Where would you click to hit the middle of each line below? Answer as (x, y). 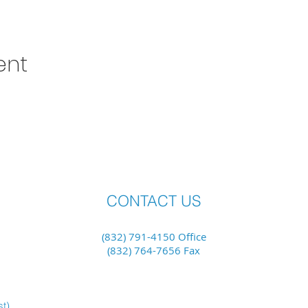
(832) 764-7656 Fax (154, 250)
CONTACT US (154, 201)
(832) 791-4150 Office (154, 236)
